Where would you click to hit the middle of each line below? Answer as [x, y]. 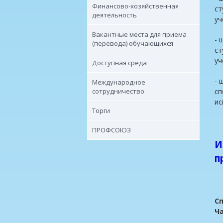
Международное [119, 82]
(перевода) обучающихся [133, 43]
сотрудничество [118, 91]
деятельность [114, 15]
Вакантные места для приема [139, 34]
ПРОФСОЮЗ [111, 130]
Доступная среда [119, 63]
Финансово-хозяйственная [135, 6]
